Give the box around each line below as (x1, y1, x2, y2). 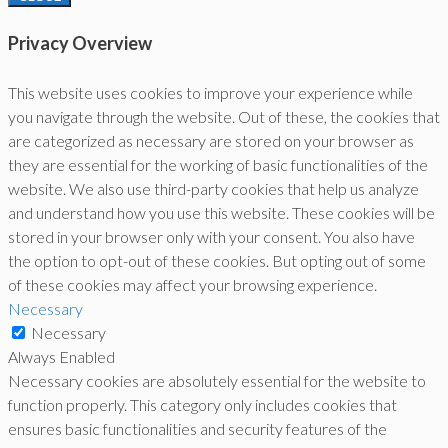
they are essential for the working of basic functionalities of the (8, 155, 428, 175)
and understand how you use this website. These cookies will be (8, 203, 435, 223)
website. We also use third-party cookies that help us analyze (8, 179, 419, 199)
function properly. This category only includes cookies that (8, 395, 397, 415)
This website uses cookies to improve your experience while (8, 83, 413, 103)
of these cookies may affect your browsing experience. (8, 275, 377, 295)
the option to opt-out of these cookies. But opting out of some (8, 251, 426, 271)
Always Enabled (8, 347, 115, 367)
